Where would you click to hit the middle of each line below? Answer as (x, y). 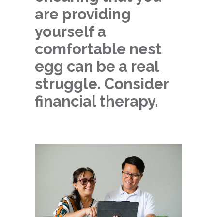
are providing (83, 14)
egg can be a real (97, 66)
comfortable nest (98, 49)
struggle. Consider (102, 84)
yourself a (70, 31)
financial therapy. (97, 101)
